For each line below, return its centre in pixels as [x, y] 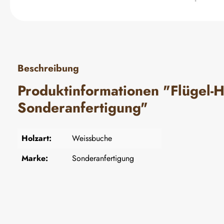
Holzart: [36, 138]
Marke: [35, 158]
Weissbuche [92, 138]
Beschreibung [48, 68]
